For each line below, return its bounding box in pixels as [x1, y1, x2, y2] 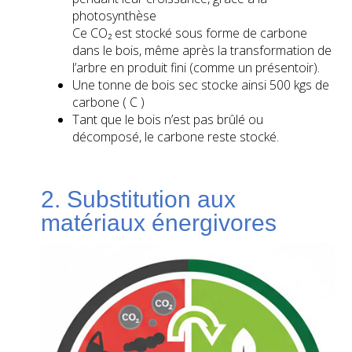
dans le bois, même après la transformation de [72, 42, 332, 60]
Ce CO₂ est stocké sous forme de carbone [72, 24, 308, 42]
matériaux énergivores [41, 210, 277, 236]
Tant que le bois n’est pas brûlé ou [72, 111, 264, 129]
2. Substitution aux [41, 186, 236, 213]
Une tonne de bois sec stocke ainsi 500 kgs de [72, 76, 330, 94]
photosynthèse [72, 7, 157, 25]
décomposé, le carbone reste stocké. [72, 128, 280, 146]
